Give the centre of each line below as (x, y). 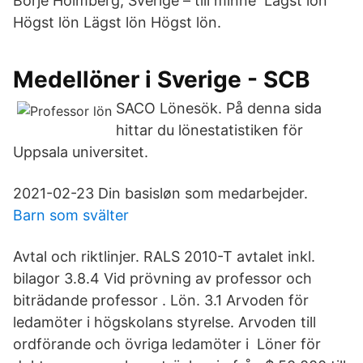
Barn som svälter (71, 215)
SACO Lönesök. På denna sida (219, 108)
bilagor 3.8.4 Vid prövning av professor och (162, 278)
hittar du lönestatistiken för (209, 130)
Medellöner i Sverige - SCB (162, 79)
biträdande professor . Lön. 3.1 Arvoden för (161, 300)
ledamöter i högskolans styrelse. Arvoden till (164, 322)
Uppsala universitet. (81, 152)
